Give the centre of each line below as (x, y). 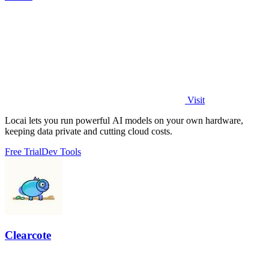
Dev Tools (61, 152)
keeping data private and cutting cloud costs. (89, 131)
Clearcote (28, 235)
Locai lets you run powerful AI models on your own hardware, (124, 121)
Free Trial (23, 152)
